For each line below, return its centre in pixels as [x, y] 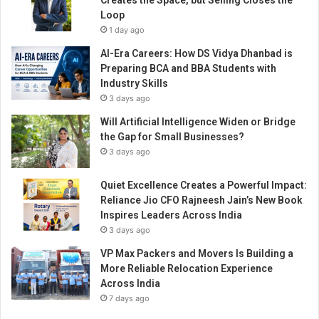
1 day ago [127, 30]
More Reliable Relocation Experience [187, 269]
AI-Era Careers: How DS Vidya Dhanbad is [197, 54]
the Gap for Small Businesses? [172, 137]
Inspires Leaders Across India [171, 215]
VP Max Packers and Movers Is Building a [197, 254]
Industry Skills [134, 84]
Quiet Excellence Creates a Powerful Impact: [204, 185]
